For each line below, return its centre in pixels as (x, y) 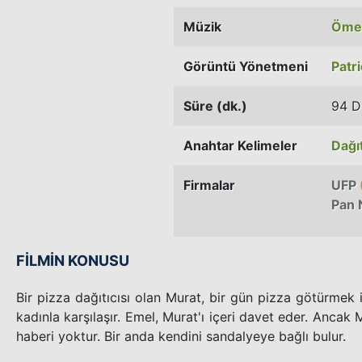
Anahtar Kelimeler (240, 145)
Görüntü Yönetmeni (246, 66)
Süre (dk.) (215, 105)
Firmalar (209, 185)
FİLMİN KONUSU (73, 260)
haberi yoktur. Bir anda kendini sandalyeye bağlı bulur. (181, 336)
